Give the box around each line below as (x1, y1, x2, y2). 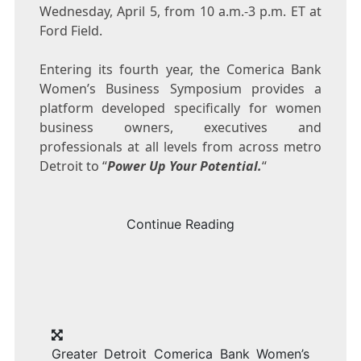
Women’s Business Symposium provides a (39, 80, 322, 98)
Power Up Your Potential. (106, 157, 262, 176)
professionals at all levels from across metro (39, 138, 322, 156)
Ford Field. (39, 22, 102, 40)
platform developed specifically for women (39, 99, 322, 118)
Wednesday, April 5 (39, 2, 157, 21)
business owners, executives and (39, 118, 322, 137)
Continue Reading (127, 216, 234, 233)
